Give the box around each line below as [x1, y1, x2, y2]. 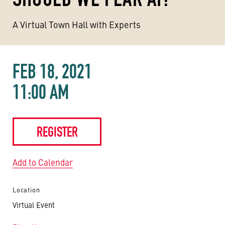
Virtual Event [13, 199, 55, 210]
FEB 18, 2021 [13, 59, 92, 83]
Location [13, 185, 40, 194]
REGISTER [36, 123, 78, 140]
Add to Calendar [13, 156, 73, 168]
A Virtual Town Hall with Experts [13, 18, 141, 31]
